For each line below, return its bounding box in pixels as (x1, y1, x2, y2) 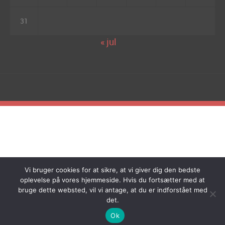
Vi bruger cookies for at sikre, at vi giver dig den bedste (25, 166, 200, 174)
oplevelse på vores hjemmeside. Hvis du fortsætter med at (20, 176, 205, 184)
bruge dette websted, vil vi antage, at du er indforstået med (18, 186, 207, 194)
